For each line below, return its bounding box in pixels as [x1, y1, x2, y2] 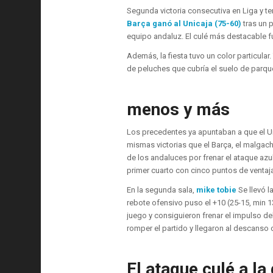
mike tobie [196, 185, 238, 195]
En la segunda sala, [126, 185, 196, 195]
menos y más [126, 99, 230, 120]
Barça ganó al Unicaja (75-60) [126, 19, 241, 29]
